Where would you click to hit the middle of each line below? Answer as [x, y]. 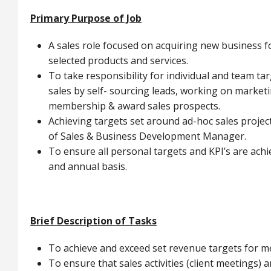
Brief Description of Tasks [93, 221]
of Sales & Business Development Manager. [147, 136]
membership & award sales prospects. [134, 106]
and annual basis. [88, 166]
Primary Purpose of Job [86, 18]
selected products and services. [118, 60]
